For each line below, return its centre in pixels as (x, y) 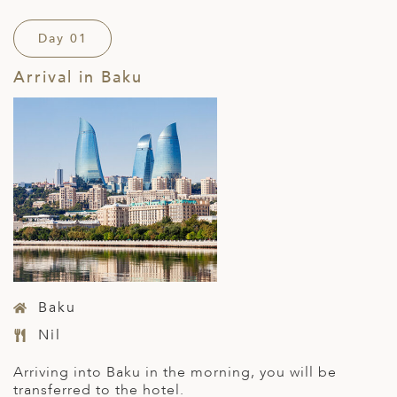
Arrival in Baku (78, 78)
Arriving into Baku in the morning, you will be (175, 373)
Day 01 (62, 39)
